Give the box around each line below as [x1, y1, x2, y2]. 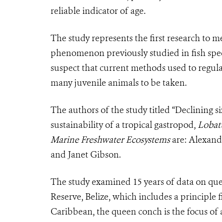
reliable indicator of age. [51, 4, 146, 17]
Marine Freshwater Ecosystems [51, 133, 170, 146]
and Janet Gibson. [51, 148, 123, 161]
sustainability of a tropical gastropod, [51, 118, 198, 131]
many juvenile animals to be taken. [51, 76, 187, 89]
